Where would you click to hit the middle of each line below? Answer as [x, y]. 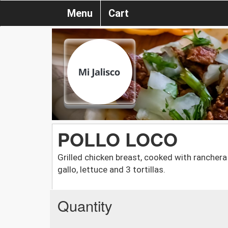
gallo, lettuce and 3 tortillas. [111, 169]
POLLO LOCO [118, 139]
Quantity [85, 205]
